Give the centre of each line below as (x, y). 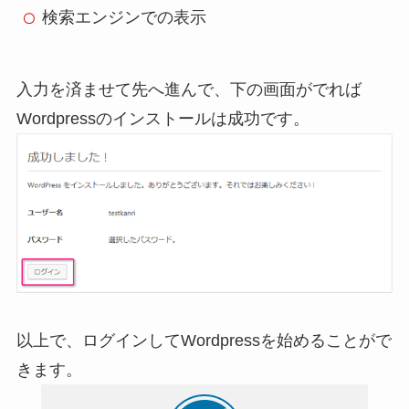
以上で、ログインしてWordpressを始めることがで (204, 340)
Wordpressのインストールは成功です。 (163, 119)
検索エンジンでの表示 (124, 18)
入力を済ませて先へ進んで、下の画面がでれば (189, 90)
